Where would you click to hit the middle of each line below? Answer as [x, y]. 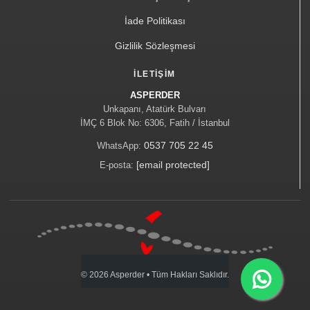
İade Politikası [155, 20]
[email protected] [173, 164]
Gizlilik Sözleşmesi [155, 45]
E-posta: [118, 165]
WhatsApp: [120, 145]
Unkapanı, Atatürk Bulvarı [155, 109]
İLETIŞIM [155, 74]
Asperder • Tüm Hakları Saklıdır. [169, 275]
